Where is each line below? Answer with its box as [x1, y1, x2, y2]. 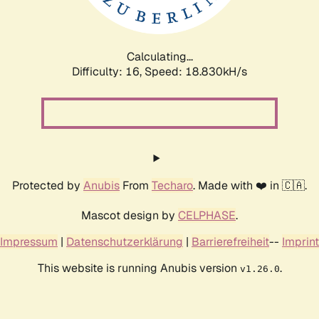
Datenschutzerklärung [66, 234, 183, 249]
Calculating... [126, 48, 193, 64]
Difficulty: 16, [72, 63, 145, 79]
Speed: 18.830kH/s [145, 63, 247, 79]
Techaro [152, 177, 193, 193]
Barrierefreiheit [192, 234, 269, 249]
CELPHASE [178, 207, 236, 223]
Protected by [12, 177, 83, 193]
